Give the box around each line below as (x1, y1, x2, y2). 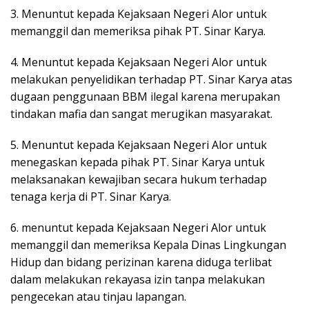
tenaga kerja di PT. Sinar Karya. (10, 188, 171, 204)
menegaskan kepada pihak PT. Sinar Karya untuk (10, 154, 265, 170)
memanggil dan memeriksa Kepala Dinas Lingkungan (10, 237, 286, 252)
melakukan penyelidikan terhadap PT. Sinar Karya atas (10, 71, 292, 87)
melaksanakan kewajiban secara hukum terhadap (10, 171, 267, 187)
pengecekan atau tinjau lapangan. (10, 288, 189, 304)
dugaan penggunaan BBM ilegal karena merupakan (10, 88, 280, 104)
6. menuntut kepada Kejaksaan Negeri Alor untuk (10, 219, 266, 235)
